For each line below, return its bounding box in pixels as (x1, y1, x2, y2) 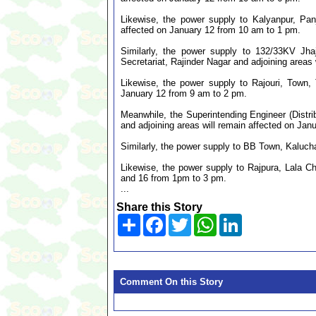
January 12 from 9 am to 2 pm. (121, 88, 247, 99)
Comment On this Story (120, 276, 223, 287)
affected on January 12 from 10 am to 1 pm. (121, 25, 300, 35)
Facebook (166, 213, 209, 225)
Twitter (191, 213, 223, 225)
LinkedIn (242, 213, 283, 225)
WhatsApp (217, 213, 265, 225)
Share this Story (116, 201, 202, 213)
